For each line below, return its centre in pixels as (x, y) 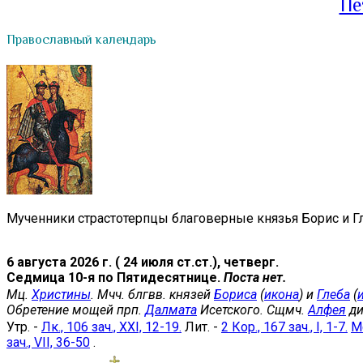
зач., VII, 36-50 (48, 342)
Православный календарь (81, 40)
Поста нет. (255, 277)
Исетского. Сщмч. (252, 310)
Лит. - (201, 327)
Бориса (235, 294)
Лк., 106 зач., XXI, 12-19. (111, 327)
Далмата (171, 310)
